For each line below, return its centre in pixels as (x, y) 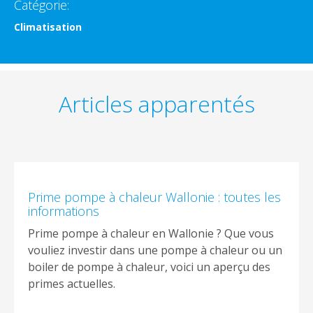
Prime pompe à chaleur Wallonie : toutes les (154, 197)
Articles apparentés (156, 103)
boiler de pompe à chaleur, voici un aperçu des (149, 267)
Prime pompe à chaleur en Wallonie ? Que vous (151, 233)
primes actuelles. (72, 283)
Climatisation (48, 27)
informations (64, 211)
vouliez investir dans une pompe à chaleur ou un (155, 250)
